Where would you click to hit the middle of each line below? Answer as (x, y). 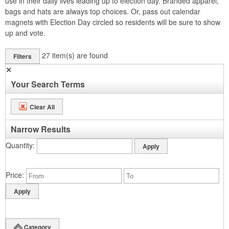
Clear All (42, 107)
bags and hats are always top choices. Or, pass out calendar (103, 11)
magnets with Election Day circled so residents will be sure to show (113, 22)
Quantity (19, 145)
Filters (22, 56)
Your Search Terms (48, 84)
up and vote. (25, 33)
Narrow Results (41, 129)
